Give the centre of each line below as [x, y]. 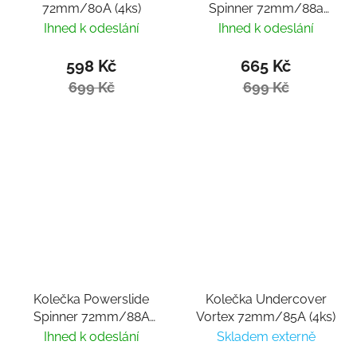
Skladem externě [266, 336]
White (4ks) [91, 334]
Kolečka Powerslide [91, 299]
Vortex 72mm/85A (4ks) [266, 316]
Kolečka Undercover [266, 299]
